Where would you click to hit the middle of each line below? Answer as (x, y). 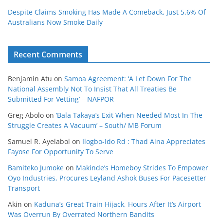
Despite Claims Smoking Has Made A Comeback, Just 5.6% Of (107, 12)
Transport (24, 188)
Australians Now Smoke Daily (55, 22)
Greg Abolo (26, 115)
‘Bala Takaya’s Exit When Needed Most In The (129, 115)
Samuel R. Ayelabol (39, 141)
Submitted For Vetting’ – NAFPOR (61, 99)
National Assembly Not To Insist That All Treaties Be (92, 89)
